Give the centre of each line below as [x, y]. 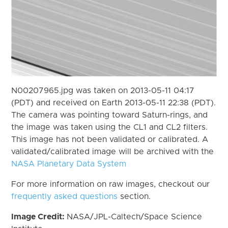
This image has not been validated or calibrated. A [110, 139]
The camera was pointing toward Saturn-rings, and [110, 115]
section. [134, 196]
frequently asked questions [65, 196]
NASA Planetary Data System [69, 164]
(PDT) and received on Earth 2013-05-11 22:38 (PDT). [114, 103]
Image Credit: [39, 217]
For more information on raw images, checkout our [111, 184]
